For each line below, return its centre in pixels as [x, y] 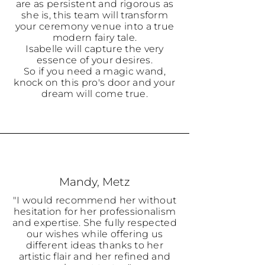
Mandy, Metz [95, 182]
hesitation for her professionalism [95, 211]
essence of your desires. [95, 60]
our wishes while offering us [95, 234]
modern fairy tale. [95, 38]
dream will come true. [95, 94]
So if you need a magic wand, [95, 71]
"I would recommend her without [95, 200]
